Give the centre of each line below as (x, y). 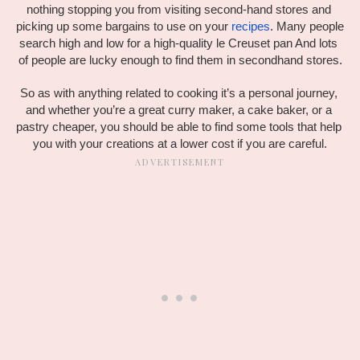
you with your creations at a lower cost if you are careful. (180, 144)
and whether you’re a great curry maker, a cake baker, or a (178, 110)
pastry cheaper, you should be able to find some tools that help (179, 127)
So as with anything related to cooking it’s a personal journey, (178, 94)
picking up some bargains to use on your (124, 27)
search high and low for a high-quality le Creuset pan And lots (178, 44)
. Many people (307, 27)
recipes (251, 27)
